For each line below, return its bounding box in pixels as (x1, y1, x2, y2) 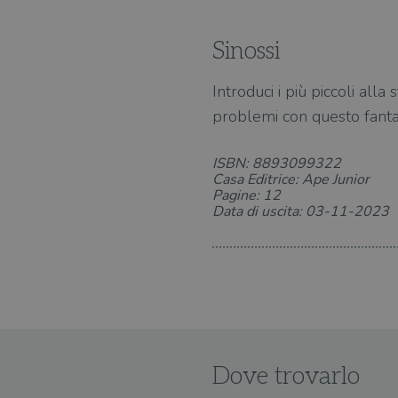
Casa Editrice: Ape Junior (212, 170, 370, 189)
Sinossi (212, 37, 280, 66)
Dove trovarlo (212, 362, 360, 391)
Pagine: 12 (212, 186, 281, 205)
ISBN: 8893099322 (212, 154, 341, 173)
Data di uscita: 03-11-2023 (212, 202, 389, 221)
